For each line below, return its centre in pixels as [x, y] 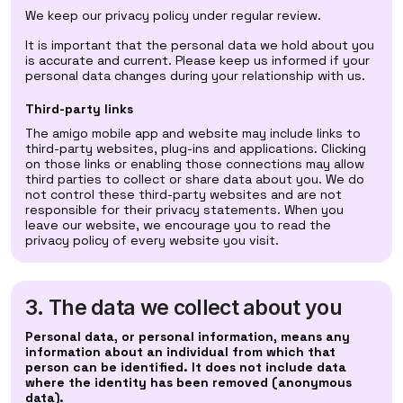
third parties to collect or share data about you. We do [195, 179]
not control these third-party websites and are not [184, 194]
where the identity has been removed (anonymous [188, 382]
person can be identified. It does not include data [186, 367]
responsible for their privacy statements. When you [184, 210]
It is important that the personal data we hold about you [200, 45]
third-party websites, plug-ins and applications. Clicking [196, 148]
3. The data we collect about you [184, 308]
